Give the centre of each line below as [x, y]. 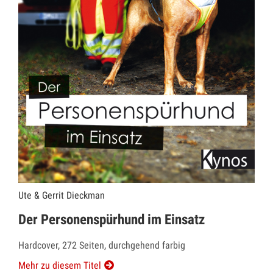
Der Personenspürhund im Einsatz [112, 219]
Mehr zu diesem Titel [60, 265]
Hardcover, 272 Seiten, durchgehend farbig [102, 245]
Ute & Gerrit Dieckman [62, 195]
